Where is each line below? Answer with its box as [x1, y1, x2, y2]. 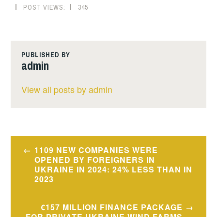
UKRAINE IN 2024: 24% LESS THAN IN [34, 163, 192, 175]
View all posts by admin [21, 83, 112, 96]
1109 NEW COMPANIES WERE [34, 144, 158, 155]
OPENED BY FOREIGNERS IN [34, 154, 155, 165]
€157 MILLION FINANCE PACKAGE [41, 201, 183, 213]
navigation [10, 152, 78, 173]
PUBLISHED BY [21, 50, 70, 60]
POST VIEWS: [23, 2, 66, 12]
